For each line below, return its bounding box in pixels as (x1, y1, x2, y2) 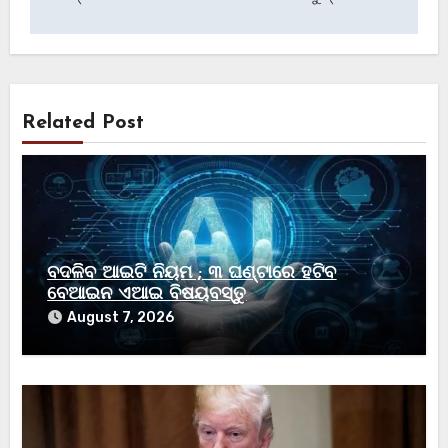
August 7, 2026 (67, 309, 175, 327)
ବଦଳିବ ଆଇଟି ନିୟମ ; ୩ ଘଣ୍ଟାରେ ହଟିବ (47, 264, 337, 284)
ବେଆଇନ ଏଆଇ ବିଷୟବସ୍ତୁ (47, 285, 247, 305)
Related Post (22, 112, 145, 133)
